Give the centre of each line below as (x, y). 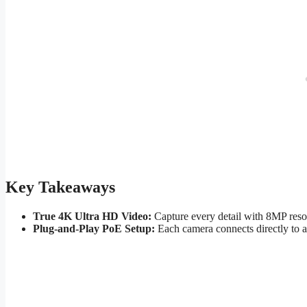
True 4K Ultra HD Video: (92, 217)
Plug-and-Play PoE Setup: (94, 229)
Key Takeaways (60, 187)
